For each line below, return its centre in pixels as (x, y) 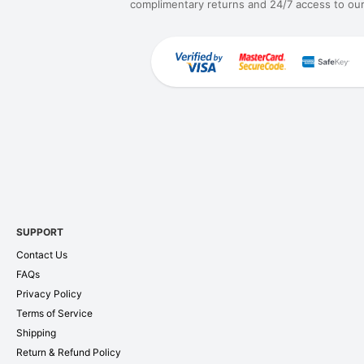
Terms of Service (54, 313)
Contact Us (42, 254)
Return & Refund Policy (69, 352)
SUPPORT (40, 232)
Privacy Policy (49, 293)
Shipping (36, 332)
